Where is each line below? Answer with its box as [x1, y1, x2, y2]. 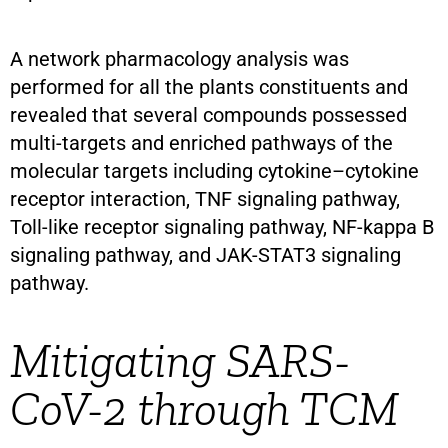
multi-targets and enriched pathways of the [10, 130, 393, 155]
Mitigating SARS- [10, 331, 351, 389]
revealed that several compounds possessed [10, 102, 407, 127]
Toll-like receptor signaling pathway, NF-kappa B [10, 214, 434, 239]
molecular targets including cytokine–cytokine [10, 158, 419, 183]
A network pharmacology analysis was [10, 46, 349, 71]
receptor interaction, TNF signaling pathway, [10, 186, 400, 211]
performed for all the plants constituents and [10, 74, 408, 99]
